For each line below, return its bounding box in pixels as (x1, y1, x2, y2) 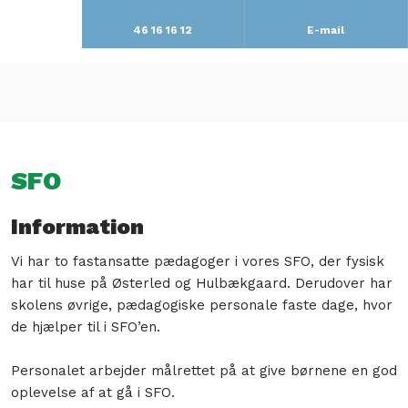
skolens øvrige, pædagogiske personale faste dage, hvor (10, 297, 393, 314)
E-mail (307, 24, 345, 36)
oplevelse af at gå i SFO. (10, 384, 179, 402)
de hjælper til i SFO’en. (10, 319, 160, 336)
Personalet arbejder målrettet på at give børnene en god (10, 362, 397, 380)
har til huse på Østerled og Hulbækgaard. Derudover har (10, 275, 393, 292)
